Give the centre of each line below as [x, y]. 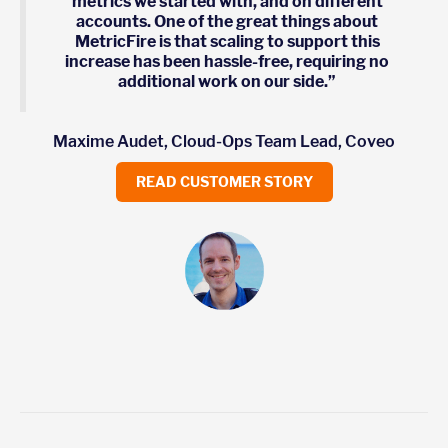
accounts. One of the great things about [227, 21]
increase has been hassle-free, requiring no [227, 61]
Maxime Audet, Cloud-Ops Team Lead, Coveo [224, 141]
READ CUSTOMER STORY [224, 181]
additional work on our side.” [227, 81]
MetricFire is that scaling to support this [227, 41]
